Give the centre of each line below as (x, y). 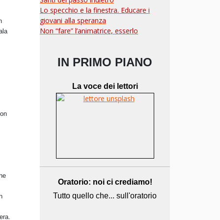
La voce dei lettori (105, 86)
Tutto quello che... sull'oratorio (105, 196)
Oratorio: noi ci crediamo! (105, 182)
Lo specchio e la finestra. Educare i (95, 10)
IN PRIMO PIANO (105, 62)
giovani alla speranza (73, 20)
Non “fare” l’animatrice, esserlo (89, 31)
